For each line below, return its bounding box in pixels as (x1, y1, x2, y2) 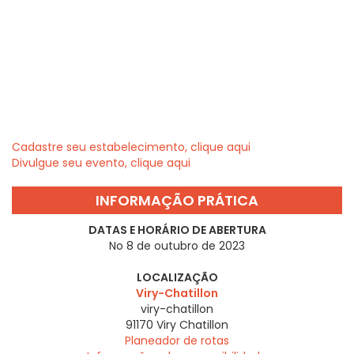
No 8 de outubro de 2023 (109, 238, 245, 254)
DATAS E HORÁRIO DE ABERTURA (88, 222, 266, 239)
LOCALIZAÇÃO (136, 269, 218, 286)
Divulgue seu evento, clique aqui (12, 155, 190, 171)
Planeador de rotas (125, 333, 229, 349)
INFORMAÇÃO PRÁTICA (96, 190, 258, 211)
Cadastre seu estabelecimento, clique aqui (12, 139, 250, 156)
